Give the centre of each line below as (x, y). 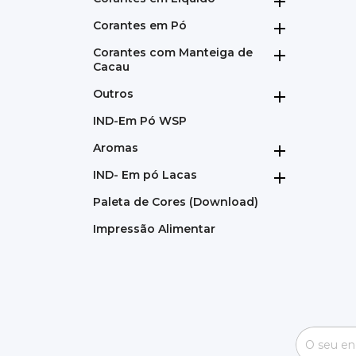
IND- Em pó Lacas (145, 174)
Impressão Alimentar (154, 228)
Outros (113, 93)
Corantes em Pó (140, 25)
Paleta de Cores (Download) (176, 201)
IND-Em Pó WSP (140, 120)
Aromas (116, 147)
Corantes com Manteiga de (173, 52)
